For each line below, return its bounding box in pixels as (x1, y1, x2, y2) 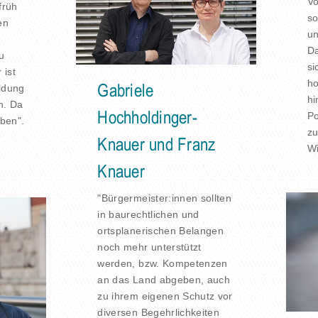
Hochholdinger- (97, 110, 197, 128)
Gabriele (97, 83, 154, 101)
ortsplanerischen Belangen (97, 225, 224, 237)
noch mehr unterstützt (97, 241, 202, 253)
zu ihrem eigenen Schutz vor (97, 290, 233, 302)
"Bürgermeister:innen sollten (97, 192, 232, 204)
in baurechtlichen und (97, 209, 199, 221)
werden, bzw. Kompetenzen (97, 258, 228, 270)
